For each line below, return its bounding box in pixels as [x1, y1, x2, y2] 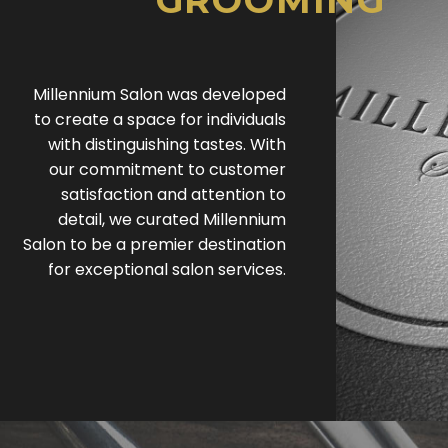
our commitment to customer [49, 158, 286, 182]
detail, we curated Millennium [58, 208, 286, 232]
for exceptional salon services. [48, 258, 286, 282]
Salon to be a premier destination [23, 233, 286, 257]
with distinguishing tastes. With [48, 133, 286, 157]
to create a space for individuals [34, 108, 286, 132]
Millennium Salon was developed [33, 83, 286, 107]
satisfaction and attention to [61, 183, 286, 207]
